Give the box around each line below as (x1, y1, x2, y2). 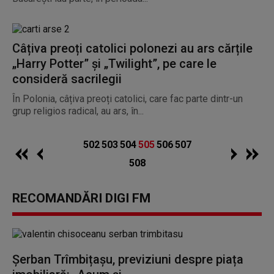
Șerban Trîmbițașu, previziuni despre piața (12, 252, 243, 267)
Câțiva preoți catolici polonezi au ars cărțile (12, 41, 253, 56)
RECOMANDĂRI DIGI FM (12, 191, 150, 206)
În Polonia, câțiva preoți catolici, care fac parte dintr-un (12, 93, 243, 105)
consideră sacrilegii (12, 72, 122, 86)
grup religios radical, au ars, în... (12, 105, 144, 117)
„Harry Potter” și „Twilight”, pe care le (12, 56, 217, 71)
